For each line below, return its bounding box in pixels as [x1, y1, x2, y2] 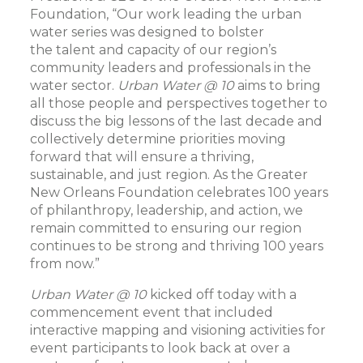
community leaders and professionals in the [30, 60, 312, 75]
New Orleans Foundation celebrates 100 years [30, 185, 329, 200]
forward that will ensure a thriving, [30, 149, 254, 164]
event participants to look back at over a [30, 340, 291, 356]
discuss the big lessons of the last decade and [30, 113, 323, 129]
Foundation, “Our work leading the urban [30, 6, 302, 22]
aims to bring [234, 78, 322, 93]
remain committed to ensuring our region [30, 220, 302, 236]
